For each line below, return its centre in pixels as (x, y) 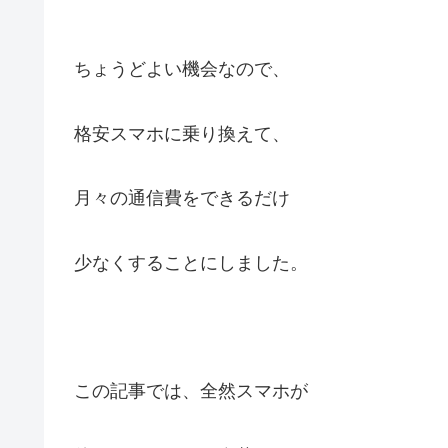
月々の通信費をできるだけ (182, 198)
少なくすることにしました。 (191, 262)
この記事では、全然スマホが (191, 391)
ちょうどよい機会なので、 (182, 69)
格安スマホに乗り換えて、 (182, 133)
